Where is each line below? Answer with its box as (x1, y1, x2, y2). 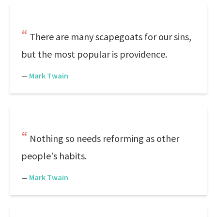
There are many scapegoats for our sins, (30, 31, 191, 43)
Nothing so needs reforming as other (30, 132, 179, 144)
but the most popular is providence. (21, 48, 167, 60)
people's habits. (21, 150, 87, 162)
